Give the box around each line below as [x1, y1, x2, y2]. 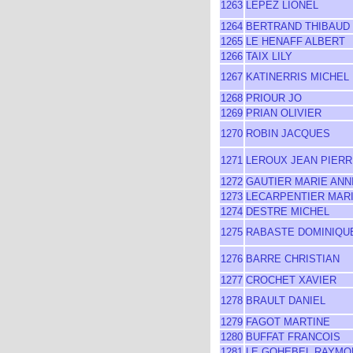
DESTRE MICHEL [246, 206, 329, 217]
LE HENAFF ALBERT [246, 35, 345, 47]
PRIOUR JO [246, 92, 302, 104]
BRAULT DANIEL [246, 295, 325, 307]
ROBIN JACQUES [246, 128, 330, 139]
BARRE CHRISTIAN [246, 253, 340, 265]
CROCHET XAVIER [246, 274, 336, 286]
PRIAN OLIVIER [246, 107, 321, 119]
